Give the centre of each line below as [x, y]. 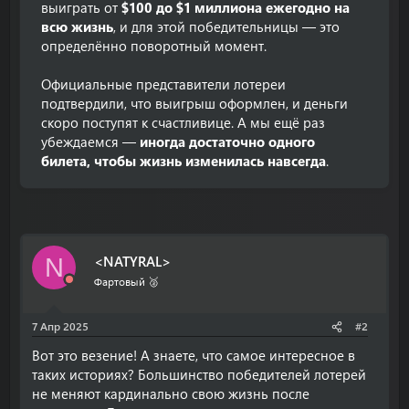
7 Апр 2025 [60, 326]
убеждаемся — [90, 142]
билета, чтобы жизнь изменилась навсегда [184, 161]
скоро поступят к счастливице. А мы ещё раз [183, 122]
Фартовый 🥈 [126, 281]
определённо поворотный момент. [154, 46]
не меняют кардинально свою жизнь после [171, 393]
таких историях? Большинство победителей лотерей [199, 374]
